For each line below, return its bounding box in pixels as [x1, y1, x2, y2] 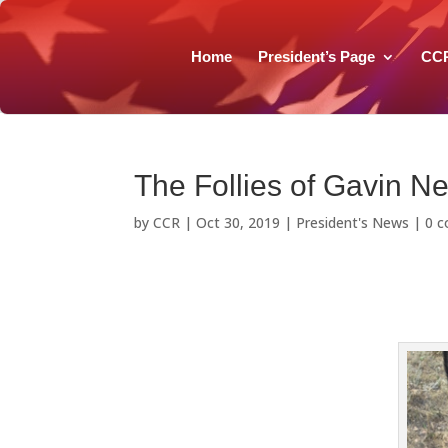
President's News [296, 213, 410, 232]
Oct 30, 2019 [196, 213, 281, 232]
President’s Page [258, 48, 376, 65]
